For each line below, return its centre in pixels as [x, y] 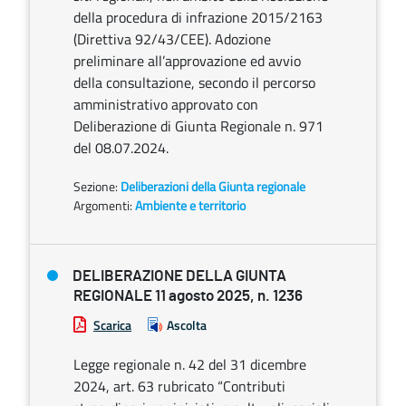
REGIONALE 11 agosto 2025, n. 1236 [188, 296]
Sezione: [97, 186]
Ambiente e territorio [190, 205]
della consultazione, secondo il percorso [194, 82]
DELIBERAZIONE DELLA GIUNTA [179, 276]
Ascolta [187, 325]
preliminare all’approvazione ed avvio [187, 61]
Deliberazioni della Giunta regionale [213, 186]
